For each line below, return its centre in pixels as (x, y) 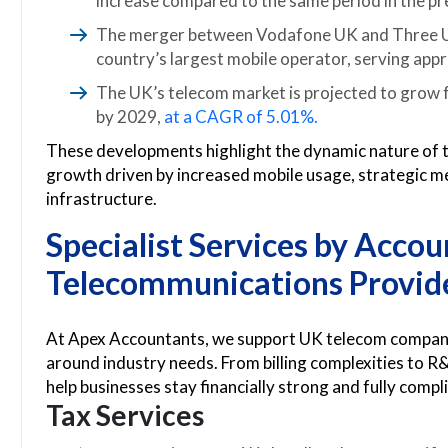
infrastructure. (101, 198)
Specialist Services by (200, 244)
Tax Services (125, 415)
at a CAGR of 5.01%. (241, 116)
